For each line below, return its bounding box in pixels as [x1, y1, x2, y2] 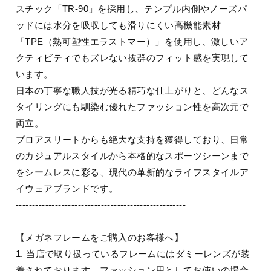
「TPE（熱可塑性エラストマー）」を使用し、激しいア [16, 36, 249, 47]
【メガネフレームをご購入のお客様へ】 [16, 232, 184, 243]
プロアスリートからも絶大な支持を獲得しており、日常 [16, 134, 249, 145]
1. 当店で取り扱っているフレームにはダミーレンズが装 [16, 249, 250, 259]
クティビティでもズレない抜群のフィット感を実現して [16, 53, 249, 63]
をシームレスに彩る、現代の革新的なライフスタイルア [16, 167, 249, 177]
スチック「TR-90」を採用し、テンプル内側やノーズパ [16, 4, 247, 14]
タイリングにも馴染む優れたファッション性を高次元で [16, 102, 249, 112]
